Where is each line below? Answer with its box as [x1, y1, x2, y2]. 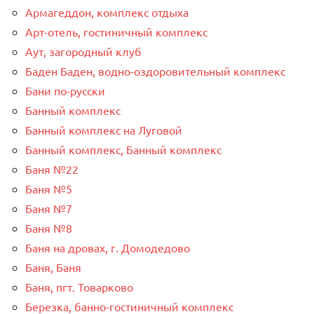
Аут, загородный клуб [25, 43, 142, 58]
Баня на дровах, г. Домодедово [25, 240, 190, 254]
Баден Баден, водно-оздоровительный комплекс [25, 63, 285, 78]
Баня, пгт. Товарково [25, 279, 133, 294]
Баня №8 [25, 220, 72, 235]
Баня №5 [25, 181, 72, 196]
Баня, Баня [25, 259, 81, 274]
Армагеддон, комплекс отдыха [25, 4, 189, 19]
